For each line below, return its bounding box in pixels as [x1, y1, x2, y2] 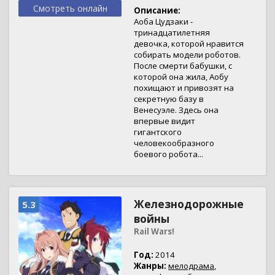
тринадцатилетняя [134, 27, 210, 38]
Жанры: [134, 260, 166, 271]
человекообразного [134, 137, 214, 149]
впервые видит [134, 115, 195, 126]
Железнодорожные [134, 196, 244, 211]
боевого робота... [134, 149, 203, 160]
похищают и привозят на [134, 82, 234, 93]
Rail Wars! [134, 226, 174, 237]
